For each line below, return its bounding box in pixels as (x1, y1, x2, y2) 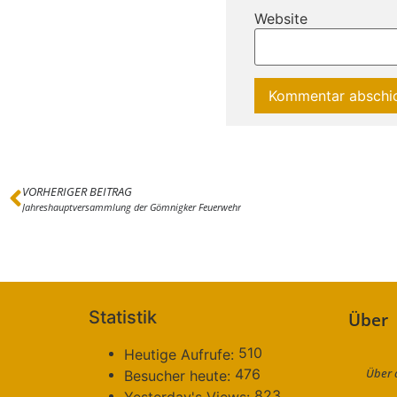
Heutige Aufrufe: (124, 345, 238, 363)
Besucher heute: (124, 366, 235, 385)
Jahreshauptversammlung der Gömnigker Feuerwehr (22, 200, 241, 214)
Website (254, 10, 308, 28)
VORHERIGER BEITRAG (22, 183, 132, 200)
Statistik (89, 307, 157, 329)
